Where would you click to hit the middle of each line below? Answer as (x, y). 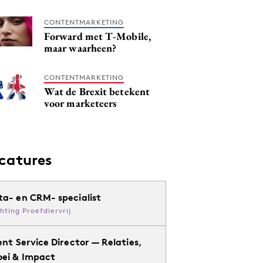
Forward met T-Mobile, (97, 36)
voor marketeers (80, 103)
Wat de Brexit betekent (97, 91)
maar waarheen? (80, 48)
